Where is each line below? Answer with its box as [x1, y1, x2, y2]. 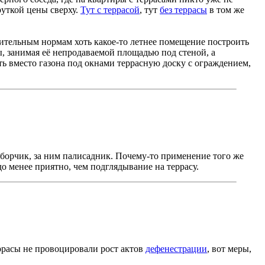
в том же [207, 5, 244, 15]
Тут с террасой [80, 5, 140, 15]
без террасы [160, 5, 207, 15]
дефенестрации [146, 243, 207, 254]
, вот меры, [207, 243, 251, 254]
